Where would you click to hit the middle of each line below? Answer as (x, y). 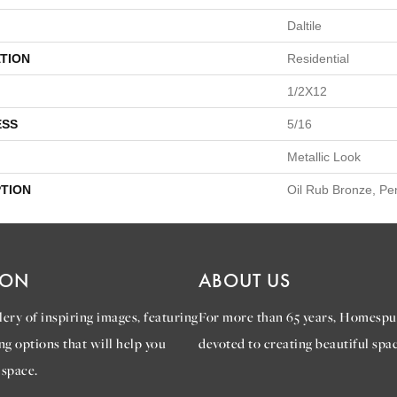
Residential (318, 58)
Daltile (304, 26)
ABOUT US (245, 280)
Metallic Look (324, 157)
